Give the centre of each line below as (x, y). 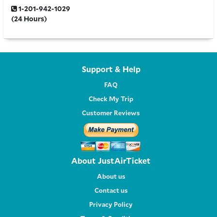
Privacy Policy (111, 204)
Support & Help (111, 69)
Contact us (111, 190)
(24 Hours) (29, 18)
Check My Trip (111, 99)
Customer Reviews (111, 113)
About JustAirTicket (111, 161)
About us (111, 176)
